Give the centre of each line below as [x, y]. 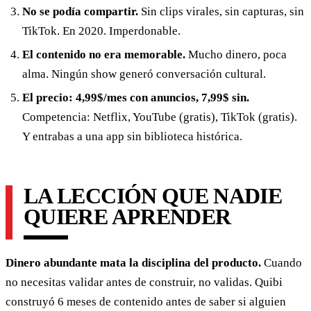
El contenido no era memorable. [104, 55]
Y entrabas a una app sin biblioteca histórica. [132, 137]
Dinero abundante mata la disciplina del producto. [133, 263]
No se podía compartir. [80, 11]
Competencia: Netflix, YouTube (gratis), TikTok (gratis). [160, 117]
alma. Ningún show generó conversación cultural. [144, 74]
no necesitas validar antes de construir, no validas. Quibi [144, 283]
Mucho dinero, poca [236, 55]
